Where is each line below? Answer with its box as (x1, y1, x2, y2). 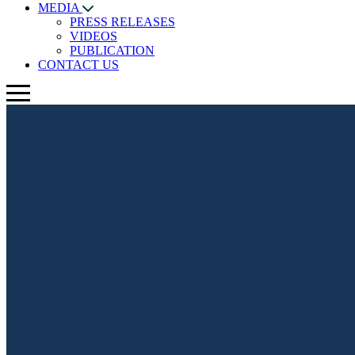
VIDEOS (70, 29, 117, 43)
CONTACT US (38, 58, 119, 71)
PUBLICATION (70, 44, 155, 57)
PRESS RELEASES (70, 15, 175, 29)
